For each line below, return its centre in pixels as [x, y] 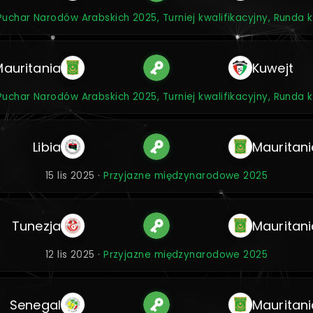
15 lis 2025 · [74, 176]
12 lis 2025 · [74, 255]
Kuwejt [272, 68]
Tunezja [36, 226]
